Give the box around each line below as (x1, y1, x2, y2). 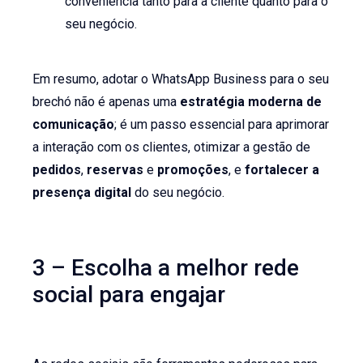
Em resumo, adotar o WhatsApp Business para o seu (32, 70, 330, 87)
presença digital (32, 184, 132, 200)
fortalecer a (245, 161, 320, 177)
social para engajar (32, 281, 226, 309)
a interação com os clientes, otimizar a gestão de (32, 139, 311, 155)
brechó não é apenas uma (32, 93, 181, 109)
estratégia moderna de (180, 93, 322, 109)
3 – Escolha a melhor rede (32, 254, 300, 282)
